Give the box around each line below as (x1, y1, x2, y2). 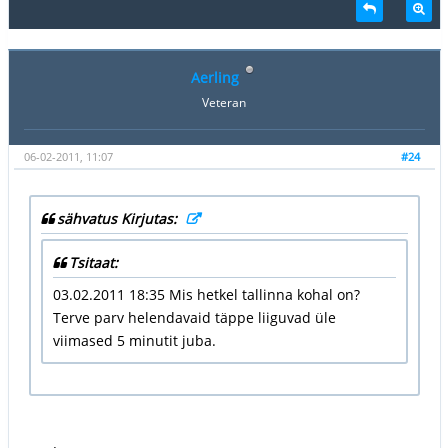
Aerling (190, 67, 239, 87)
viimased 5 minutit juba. (52, 330, 216, 350)
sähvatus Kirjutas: (56, 208, 181, 228)
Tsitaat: (68, 252, 118, 272)
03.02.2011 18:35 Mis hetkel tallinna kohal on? (52, 284, 360, 304)
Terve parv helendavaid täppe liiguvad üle (52, 307, 336, 327)
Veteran (202, 93, 246, 111)
